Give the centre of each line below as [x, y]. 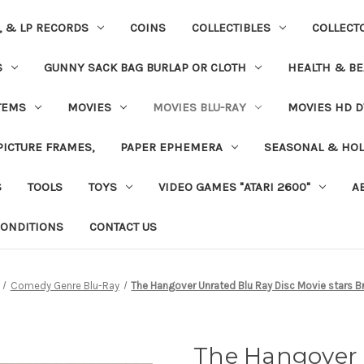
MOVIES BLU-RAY [199, 107]
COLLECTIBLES [231, 27]
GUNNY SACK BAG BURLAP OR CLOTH [145, 67]
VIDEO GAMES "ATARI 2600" [234, 186]
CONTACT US [123, 226]
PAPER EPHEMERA [171, 147]
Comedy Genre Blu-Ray [65, 285]
